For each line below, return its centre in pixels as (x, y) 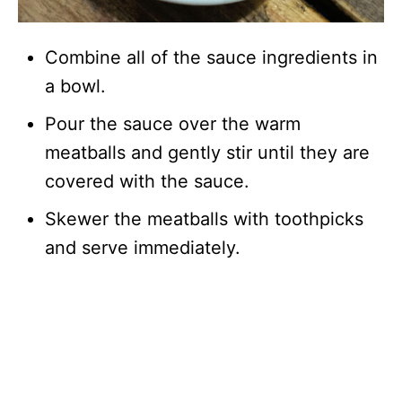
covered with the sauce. (147, 181)
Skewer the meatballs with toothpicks (204, 218)
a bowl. (75, 86)
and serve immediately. (143, 247)
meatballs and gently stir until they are (207, 152)
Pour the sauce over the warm (173, 123)
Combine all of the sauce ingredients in (211, 57)
